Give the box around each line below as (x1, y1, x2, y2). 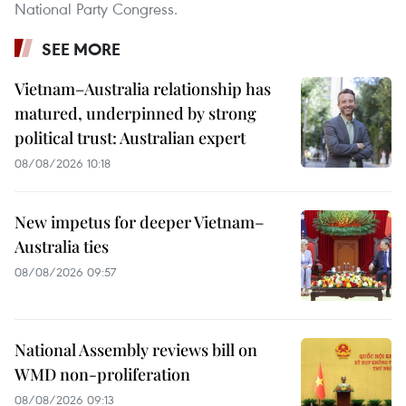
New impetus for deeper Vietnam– (14, 211, 264, 234)
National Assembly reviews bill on (14, 339, 257, 362)
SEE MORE (42, 38, 121, 61)
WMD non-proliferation (14, 363, 190, 386)
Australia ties (14, 236, 109, 258)
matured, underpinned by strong (14, 102, 256, 125)
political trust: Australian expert (14, 127, 246, 150)
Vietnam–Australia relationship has (14, 78, 271, 101)
